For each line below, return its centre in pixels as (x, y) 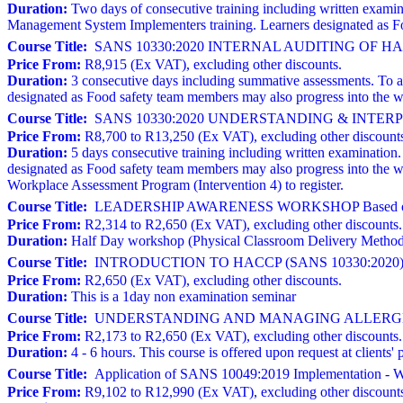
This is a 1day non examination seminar (182, 297)
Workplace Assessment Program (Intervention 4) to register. (175, 185)
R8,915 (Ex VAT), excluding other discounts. (211, 65)
